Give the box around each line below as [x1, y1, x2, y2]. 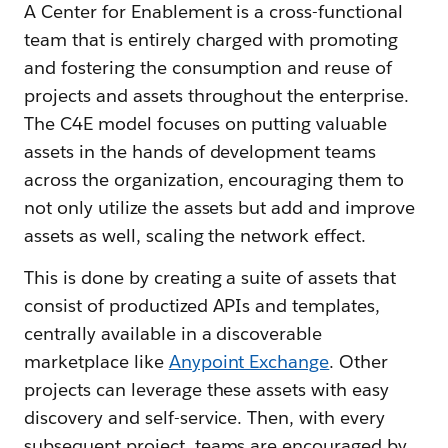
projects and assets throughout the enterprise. [24, 84, 410, 107]
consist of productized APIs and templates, [24, 294, 381, 317]
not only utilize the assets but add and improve [24, 196, 415, 219]
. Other [329, 350, 389, 373]
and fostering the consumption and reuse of [24, 56, 393, 79]
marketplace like [24, 350, 169, 373]
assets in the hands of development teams [24, 140, 377, 163]
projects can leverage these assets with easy [24, 378, 390, 401]
